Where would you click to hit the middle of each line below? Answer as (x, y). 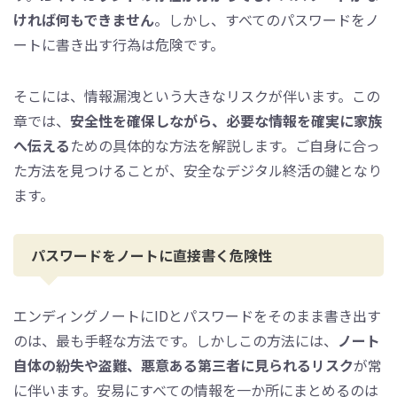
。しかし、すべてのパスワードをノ (267, 20)
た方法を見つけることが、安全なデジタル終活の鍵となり (198, 171)
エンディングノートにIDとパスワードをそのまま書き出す (197, 316)
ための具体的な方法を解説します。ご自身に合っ (225, 146)
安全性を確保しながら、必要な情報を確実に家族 (226, 121)
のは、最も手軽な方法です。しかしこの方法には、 (175, 341)
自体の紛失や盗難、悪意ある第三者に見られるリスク (183, 366)
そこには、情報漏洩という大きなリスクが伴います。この (197, 96)
